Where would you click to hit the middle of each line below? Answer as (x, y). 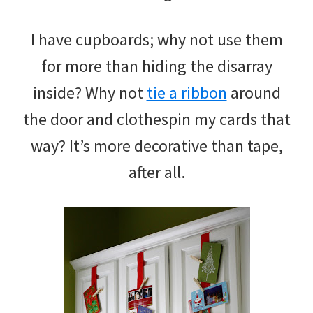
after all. (156, 172)
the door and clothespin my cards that (156, 119)
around (254, 92)
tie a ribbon (187, 92)
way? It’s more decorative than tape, (156, 145)
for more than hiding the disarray (156, 66)
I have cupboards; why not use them (156, 39)
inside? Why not (89, 92)
